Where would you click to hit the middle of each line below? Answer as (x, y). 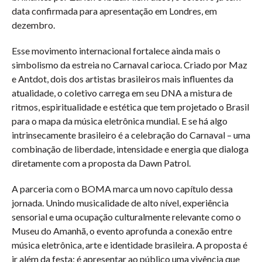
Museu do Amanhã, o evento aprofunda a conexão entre (122, 231)
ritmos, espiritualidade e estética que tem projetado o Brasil (130, 107)
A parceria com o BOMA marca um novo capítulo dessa (122, 189)
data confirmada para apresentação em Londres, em (114, 11)
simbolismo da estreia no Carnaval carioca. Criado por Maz (130, 65)
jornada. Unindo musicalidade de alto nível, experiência (120, 203)
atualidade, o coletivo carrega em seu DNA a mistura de (122, 93)
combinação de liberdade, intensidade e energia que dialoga (130, 149)
